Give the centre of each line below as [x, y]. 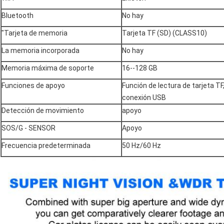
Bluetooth [17, 15]
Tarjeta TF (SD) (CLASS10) [164, 33]
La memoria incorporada [40, 50]
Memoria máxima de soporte [48, 68]
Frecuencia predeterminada [46, 145]
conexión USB [144, 97]
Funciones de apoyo [33, 85]
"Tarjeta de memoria [34, 33]
